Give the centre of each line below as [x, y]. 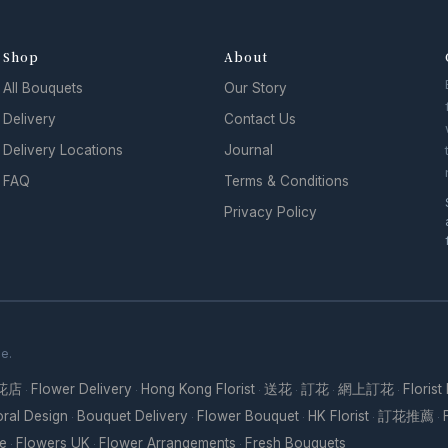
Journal [248, 150]
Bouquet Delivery [132, 416]
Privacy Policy [270, 212]
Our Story [255, 88]
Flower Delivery [81, 389]
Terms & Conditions [286, 181]
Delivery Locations [62, 150]
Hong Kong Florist [198, 389]
